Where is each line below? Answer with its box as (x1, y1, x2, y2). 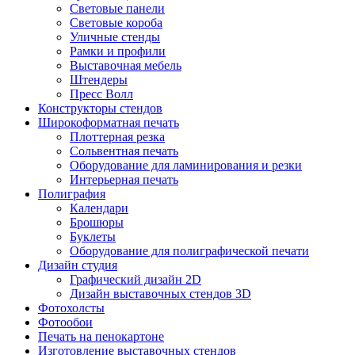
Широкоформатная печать (38, 116, 179, 129)
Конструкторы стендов (38, 101, 162, 115)
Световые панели (70, 2, 165, 15)
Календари (70, 201, 128, 215)
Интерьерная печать (70, 173, 178, 186)
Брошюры (70, 216, 124, 229)
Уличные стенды (70, 30, 160, 44)
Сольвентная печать (70, 144, 178, 158)
